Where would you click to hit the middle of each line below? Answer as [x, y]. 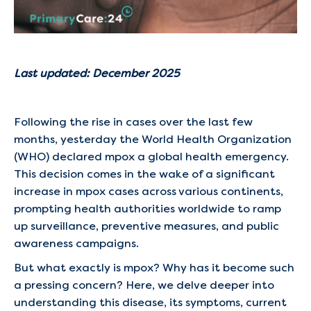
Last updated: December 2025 [97, 73]
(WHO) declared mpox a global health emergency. [151, 157]
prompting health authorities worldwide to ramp [148, 209]
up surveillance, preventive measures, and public [146, 226]
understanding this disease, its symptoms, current [150, 302]
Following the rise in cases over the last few [133, 122]
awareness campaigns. [76, 243]
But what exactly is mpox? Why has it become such [154, 268]
